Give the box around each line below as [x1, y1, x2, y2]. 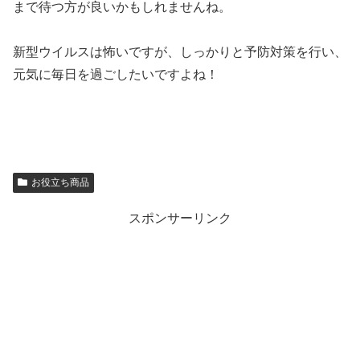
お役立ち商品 [31, 177, 89, 189]
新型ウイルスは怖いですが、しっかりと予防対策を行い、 [13, 45, 347, 59]
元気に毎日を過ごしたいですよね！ [13, 67, 219, 82]
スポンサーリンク [129, 211, 231, 226]
